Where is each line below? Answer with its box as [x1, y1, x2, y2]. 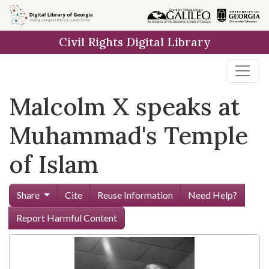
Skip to [16, 9, 44, 20]
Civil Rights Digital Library [59, 35, 210, 49]
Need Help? [187, 189, 237, 201]
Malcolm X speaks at [9, 91, 240, 122]
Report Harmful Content [16, 212, 117, 223]
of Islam [9, 149, 98, 180]
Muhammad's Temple [9, 120, 248, 151]
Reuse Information [97, 189, 173, 201]
